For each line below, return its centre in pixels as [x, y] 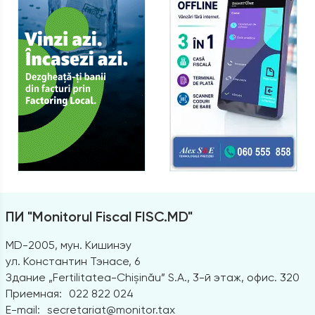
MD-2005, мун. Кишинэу [68, 245]
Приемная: [33, 293]
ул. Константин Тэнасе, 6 [72, 261]
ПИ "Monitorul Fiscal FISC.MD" [99, 216]
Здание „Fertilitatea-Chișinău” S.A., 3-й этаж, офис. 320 [152, 277]
